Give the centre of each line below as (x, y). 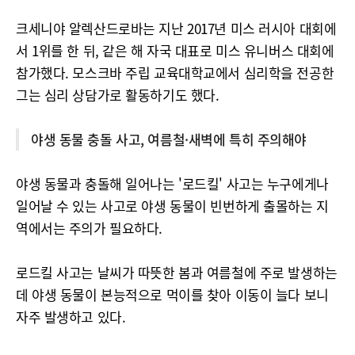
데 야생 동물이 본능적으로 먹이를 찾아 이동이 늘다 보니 (172, 294)
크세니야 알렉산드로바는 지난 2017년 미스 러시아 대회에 (176, 28)
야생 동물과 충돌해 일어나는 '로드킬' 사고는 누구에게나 (172, 183)
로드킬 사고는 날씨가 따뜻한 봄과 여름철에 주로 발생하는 (177, 272)
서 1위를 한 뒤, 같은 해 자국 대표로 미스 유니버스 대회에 (175, 50)
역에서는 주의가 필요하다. (89, 228)
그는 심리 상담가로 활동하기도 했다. (118, 95)
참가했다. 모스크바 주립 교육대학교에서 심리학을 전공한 (175, 73)
